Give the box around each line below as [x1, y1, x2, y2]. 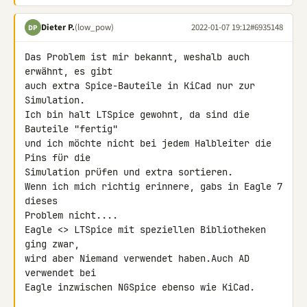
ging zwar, [25, 238, 79, 250]
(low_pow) [75, 21, 114, 34]
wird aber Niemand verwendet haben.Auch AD [25, 252, 249, 265]
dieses [25, 195, 58, 207]
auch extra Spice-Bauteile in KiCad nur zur [25, 79, 255, 92]
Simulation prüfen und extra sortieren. [25, 166, 233, 178]
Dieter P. [41, 21, 75, 34]
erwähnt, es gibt [25, 65, 112, 77]
